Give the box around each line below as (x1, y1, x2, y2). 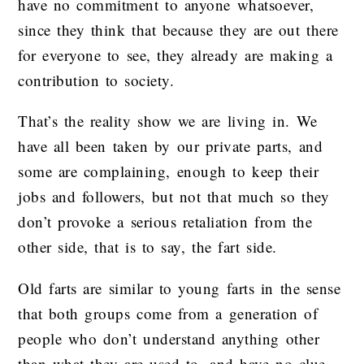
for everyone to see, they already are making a (18, 45, 333, 66)
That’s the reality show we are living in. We (18, 110, 318, 132)
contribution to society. (18, 70, 175, 91)
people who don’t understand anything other (18, 327, 319, 349)
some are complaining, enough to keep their (18, 161, 319, 182)
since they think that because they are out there (18, 19, 339, 41)
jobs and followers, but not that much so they (18, 186, 330, 207)
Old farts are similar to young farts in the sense (18, 277, 341, 298)
